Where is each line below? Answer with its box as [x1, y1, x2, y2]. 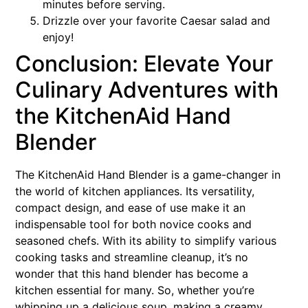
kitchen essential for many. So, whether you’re [15, 283, 254, 297]
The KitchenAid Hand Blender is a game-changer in [15, 167, 280, 181]
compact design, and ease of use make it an [15, 200, 245, 214]
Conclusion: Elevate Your [15, 49, 273, 77]
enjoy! [43, 30, 74, 44]
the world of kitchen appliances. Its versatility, [15, 184, 254, 198]
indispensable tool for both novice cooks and [15, 217, 252, 231]
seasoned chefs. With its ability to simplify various [15, 233, 276, 247]
